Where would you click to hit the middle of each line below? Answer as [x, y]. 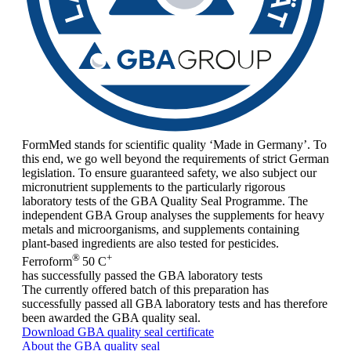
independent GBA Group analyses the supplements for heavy [173, 215]
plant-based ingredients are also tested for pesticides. [150, 244]
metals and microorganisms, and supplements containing [161, 230]
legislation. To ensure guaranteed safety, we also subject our [169, 173]
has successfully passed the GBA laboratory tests [142, 275]
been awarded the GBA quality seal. [111, 317]
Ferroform [47, 261]
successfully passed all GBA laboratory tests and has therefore [175, 303]
